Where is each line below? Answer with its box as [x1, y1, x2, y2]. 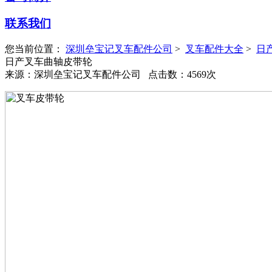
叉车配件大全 [185, 43, 243, 54]
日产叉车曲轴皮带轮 [5, 56, 92, 67]
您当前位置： [5, 43, 66, 54]
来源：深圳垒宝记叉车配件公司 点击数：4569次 [5, 69, 216, 80]
